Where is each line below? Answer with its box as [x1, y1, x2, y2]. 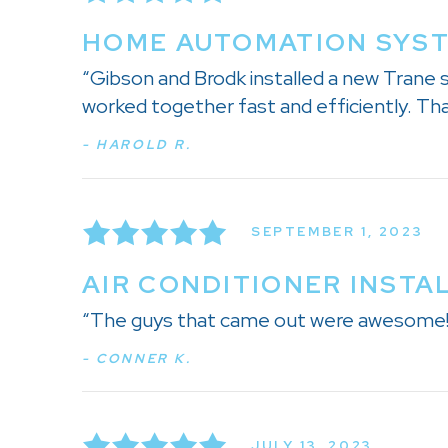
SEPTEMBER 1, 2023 [251, 223, 424, 241]
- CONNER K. [82, 349, 192, 367]
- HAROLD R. [82, 135, 192, 153]
